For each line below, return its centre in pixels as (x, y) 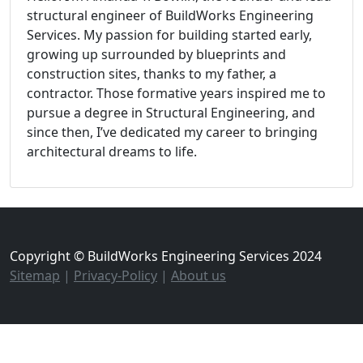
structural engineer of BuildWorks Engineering (170, 15)
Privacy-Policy (115, 275)
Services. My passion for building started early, (169, 34)
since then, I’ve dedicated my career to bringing (172, 132)
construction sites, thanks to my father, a (152, 73)
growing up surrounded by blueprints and (156, 54)
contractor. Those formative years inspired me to (176, 93)
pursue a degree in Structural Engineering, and (171, 112)
